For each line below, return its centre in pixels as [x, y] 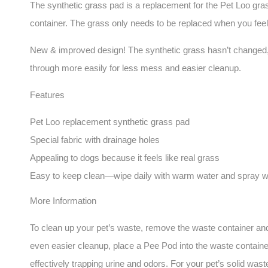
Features [47, 95]
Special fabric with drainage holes [95, 140]
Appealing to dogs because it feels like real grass [125, 158]
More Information [63, 201]
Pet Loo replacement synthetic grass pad [110, 122]
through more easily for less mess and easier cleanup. [135, 68]
